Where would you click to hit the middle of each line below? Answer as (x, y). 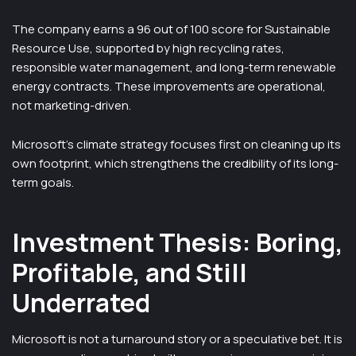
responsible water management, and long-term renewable (174, 67)
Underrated (81, 303)
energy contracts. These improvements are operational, (169, 86)
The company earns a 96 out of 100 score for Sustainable (171, 29)
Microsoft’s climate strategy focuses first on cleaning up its (176, 144)
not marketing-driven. (72, 105)
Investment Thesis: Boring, (178, 242)
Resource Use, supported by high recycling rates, (148, 48)
